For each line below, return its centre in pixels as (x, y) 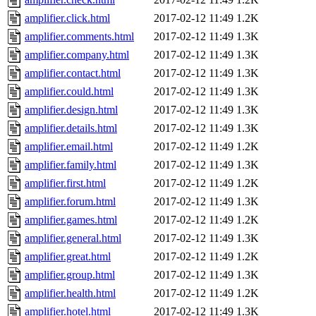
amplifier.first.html (65, 183)
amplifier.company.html (77, 55)
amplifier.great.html (68, 257)
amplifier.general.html (73, 238)
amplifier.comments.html (79, 37)
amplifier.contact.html (73, 73)
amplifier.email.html (69, 147)
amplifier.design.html (71, 110)
